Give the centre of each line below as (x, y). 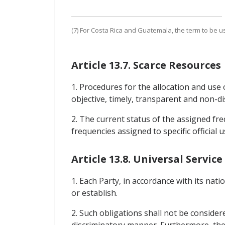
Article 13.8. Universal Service (147, 159)
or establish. (94, 193)
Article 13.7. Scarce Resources (146, 65)
